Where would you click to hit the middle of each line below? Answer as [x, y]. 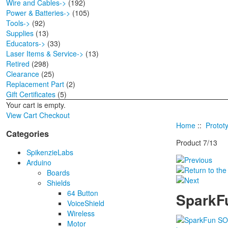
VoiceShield [86, 203]
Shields [59, 183]
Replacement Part [35, 84]
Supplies [20, 33]
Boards [58, 173]
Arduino [39, 163]
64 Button [83, 193]
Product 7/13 [197, 143]
